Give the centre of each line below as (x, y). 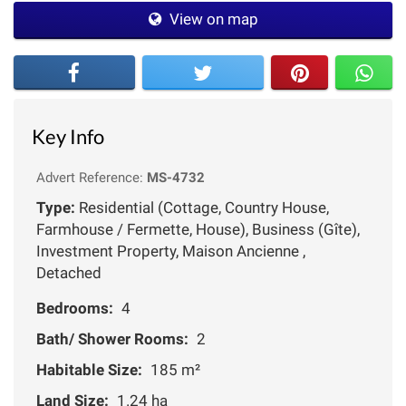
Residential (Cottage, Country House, (202, 207)
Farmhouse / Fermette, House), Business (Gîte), (198, 229)
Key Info (68, 136)
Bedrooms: (75, 308)
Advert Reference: (92, 177)
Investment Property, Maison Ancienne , (171, 251)
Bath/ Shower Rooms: (112, 338)
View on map (212, 19)
